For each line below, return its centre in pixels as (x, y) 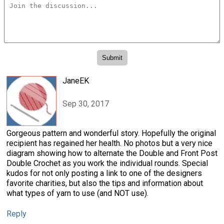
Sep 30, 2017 (86, 103)
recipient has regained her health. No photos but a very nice (109, 143)
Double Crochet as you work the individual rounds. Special (107, 163)
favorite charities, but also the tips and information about (105, 183)
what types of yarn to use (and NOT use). (77, 193)
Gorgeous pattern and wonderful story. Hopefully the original (111, 133)
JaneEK (76, 80)
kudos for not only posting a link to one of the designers (104, 173)
